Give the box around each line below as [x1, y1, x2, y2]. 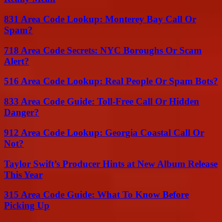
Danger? [4, 107, 39, 118]
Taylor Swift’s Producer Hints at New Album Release [4, 158, 218, 169]
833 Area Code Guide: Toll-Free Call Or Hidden [4, 96, 199, 107]
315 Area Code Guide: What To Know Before [4, 189, 189, 200]
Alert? [4, 55, 29, 66]
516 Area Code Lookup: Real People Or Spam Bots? [4, 76, 218, 87]
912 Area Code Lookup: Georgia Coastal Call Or [4, 127, 204, 138]
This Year [4, 169, 43, 180]
